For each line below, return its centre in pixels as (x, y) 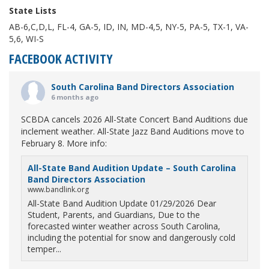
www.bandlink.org (58, 189)
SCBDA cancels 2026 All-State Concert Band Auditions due (134, 119)
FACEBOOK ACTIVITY (61, 58)
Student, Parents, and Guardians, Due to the (114, 215)
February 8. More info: (64, 143)
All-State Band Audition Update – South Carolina (132, 168)
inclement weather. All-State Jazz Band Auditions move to (133, 131)
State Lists (33, 11)
